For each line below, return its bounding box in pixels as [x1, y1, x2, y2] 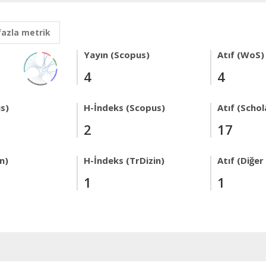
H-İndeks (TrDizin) [84, 154, 164, 166]
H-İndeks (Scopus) [84, 102, 165, 113]
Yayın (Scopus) [84, 49, 150, 61]
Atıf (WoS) [217, 49, 264, 61]
